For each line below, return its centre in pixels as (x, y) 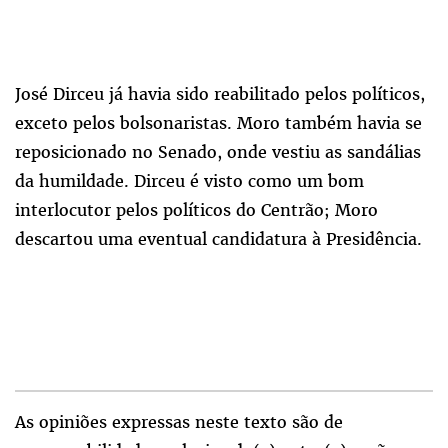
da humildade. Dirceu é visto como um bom (189, 181)
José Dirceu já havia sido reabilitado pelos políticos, (220, 94)
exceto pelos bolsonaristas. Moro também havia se (218, 123)
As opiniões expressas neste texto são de (179, 422)
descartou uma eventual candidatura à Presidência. (218, 239)
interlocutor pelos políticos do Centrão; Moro (196, 210)
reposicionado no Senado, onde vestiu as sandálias (218, 152)
